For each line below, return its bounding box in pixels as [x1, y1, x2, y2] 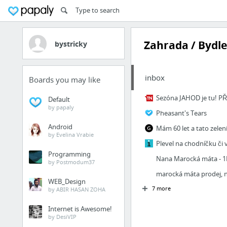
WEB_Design [48, 177, 86, 186]
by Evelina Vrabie [48, 131, 94, 138]
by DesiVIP [48, 213, 77, 220]
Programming [48, 149, 91, 159]
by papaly [48, 103, 74, 111]
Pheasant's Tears [156, 108, 207, 118]
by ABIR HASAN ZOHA [48, 185, 105, 193]
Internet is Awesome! [48, 204, 112, 213]
